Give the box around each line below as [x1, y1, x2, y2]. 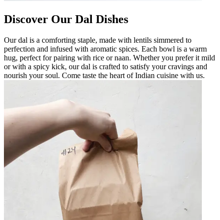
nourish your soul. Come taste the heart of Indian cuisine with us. [4, 71, 205, 80]
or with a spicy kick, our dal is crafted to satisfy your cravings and [4, 62, 207, 71]
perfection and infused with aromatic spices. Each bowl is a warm [4, 44, 207, 53]
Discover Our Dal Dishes [4, 12, 128, 26]
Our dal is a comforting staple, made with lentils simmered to [4, 35, 192, 44]
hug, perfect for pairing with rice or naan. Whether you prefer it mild [4, 53, 215, 62]
